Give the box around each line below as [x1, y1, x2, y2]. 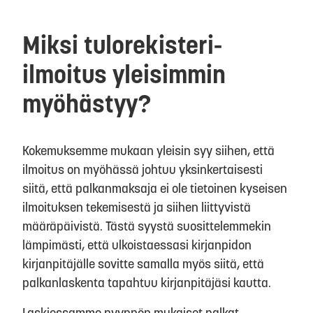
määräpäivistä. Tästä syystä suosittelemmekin [22, 217, 271, 234]
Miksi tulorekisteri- [22, 29, 222, 61]
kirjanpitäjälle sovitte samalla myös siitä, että [22, 255, 264, 272]
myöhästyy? [22, 87, 151, 119]
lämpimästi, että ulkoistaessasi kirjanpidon [22, 236, 252, 253]
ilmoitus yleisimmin [22, 58, 226, 90]
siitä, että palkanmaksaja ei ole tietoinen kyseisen [22, 180, 287, 196]
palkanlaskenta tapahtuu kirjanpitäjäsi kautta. [22, 274, 271, 291]
